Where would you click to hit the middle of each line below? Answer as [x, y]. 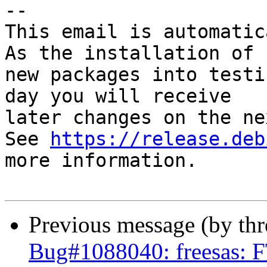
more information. [101, 161]
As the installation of [129, 53]
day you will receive [118, 96]
